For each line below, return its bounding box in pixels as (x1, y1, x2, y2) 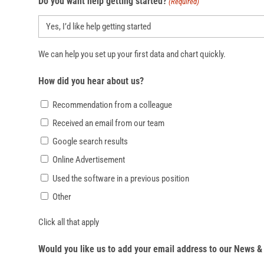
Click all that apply (38, 216, 99, 227)
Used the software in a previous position (52, 173, 189, 184)
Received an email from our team (52, 117, 164, 128)
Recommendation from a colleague (52, 99, 172, 110)
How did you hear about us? (38, 75, 144, 87)
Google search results (52, 136, 128, 147)
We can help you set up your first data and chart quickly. (38, 49, 226, 60)
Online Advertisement (52, 154, 125, 166)
